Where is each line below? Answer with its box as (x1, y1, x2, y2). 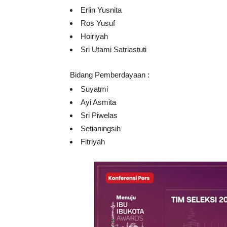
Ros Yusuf (81, 19, 115, 28)
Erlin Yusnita (81, 6, 122, 15)
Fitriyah (81, 137, 105, 146)
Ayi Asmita (81, 98, 116, 107)
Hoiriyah (81, 32, 108, 41)
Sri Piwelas (81, 111, 118, 120)
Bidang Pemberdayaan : (70, 70, 149, 80)
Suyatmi (81, 85, 108, 94)
